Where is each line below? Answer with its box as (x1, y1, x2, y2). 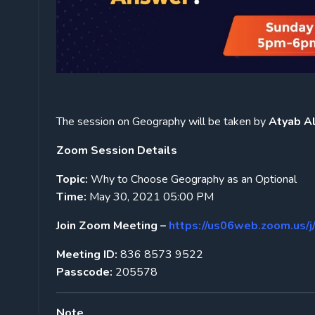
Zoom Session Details (56, 142, 180, 158)
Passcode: (56, 264, 112, 280)
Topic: (56, 171, 88, 187)
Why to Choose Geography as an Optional (88, 171, 297, 187)
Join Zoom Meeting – (56, 217, 166, 233)
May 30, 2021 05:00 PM (86, 188, 214, 205)
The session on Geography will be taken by (56, 113, 269, 129)
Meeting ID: (56, 246, 117, 262)
